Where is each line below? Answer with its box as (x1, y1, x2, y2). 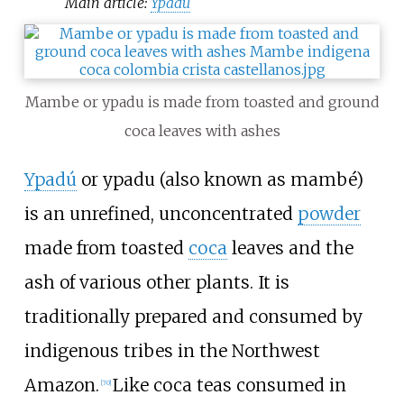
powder (297, 202, 361, 225)
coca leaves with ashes (124, 121, 280, 140)
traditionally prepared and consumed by (23, 305, 363, 327)
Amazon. (23, 373, 99, 396)
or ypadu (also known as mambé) (76, 168, 363, 190)
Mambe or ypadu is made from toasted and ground (24, 92, 380, 111)
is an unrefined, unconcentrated (23, 202, 298, 225)
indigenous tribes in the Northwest (23, 339, 320, 362)
